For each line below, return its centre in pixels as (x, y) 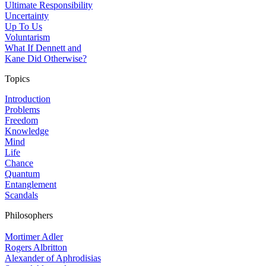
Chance (19, 163)
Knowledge (27, 131)
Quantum (22, 174)
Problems (22, 110)
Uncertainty (27, 16)
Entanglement (31, 184)
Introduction (28, 99)
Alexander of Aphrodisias (53, 258)
